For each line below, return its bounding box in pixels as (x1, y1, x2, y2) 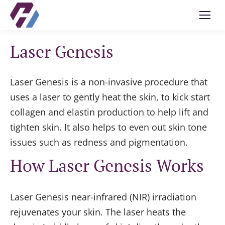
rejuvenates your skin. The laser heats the (10, 206, 186, 218)
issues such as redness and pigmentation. (10, 136, 188, 149)
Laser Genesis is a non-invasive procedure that (10, 76, 207, 88)
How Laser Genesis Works (10, 154, 204, 177)
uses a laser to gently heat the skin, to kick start (10, 91, 210, 103)
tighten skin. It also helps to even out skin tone (10, 121, 207, 134)
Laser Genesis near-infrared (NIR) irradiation (10, 191, 196, 203)
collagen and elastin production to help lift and (10, 106, 208, 119)
